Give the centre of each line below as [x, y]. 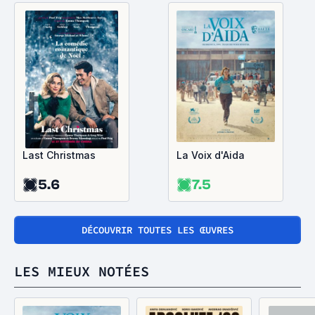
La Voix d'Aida [211, 155]
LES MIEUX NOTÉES [82, 271]
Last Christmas [59, 155]
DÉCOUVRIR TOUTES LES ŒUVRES [157, 230]
